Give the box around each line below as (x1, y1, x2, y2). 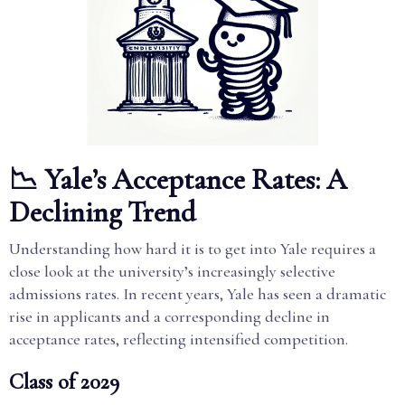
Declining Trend (9, 194, 196, 230)
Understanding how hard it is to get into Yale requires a (9, 239, 376, 259)
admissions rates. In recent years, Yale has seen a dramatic (9, 284, 386, 304)
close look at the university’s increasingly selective (9, 261, 335, 281)
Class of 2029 (9, 369, 119, 395)
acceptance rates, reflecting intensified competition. (9, 329, 348, 349)
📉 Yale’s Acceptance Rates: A (9, 162, 347, 197)
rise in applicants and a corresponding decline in (9, 306, 330, 326)
